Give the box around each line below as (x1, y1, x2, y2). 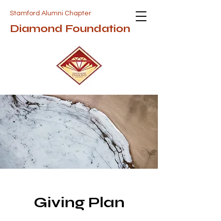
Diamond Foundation (10, 23, 130, 35)
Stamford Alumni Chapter (10, 10, 91, 17)
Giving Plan (33, 193, 125, 211)
